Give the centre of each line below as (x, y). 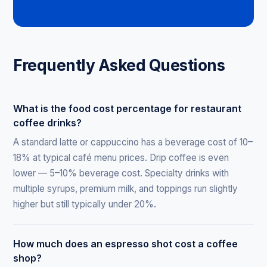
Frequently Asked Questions (119, 65)
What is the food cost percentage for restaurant (128, 108)
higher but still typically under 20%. (85, 204)
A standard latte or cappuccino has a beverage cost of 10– (133, 142)
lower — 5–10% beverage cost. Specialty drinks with (121, 173)
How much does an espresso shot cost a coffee (126, 243)
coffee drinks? (48, 122)
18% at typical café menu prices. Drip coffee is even (121, 157)
